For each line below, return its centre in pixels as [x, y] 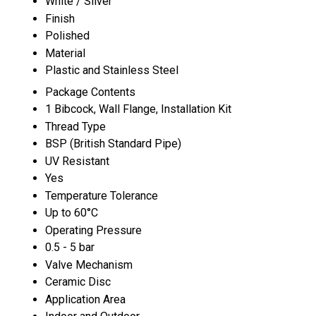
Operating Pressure [93, 230]
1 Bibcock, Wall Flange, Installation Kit [138, 109]
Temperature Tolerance [102, 195]
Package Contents [90, 92]
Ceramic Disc [78, 281]
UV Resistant [77, 161]
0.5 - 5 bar [70, 247]
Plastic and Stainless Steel [112, 70]
